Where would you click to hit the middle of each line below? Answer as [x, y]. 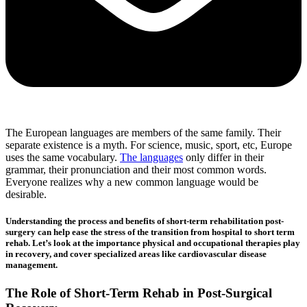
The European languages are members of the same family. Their [143, 132]
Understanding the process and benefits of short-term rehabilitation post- [145, 221]
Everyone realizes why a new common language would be [132, 182]
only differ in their [223, 157]
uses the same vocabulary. [63, 157]
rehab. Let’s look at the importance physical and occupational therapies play [153, 243]
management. [32, 265]
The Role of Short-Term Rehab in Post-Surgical [139, 293]
